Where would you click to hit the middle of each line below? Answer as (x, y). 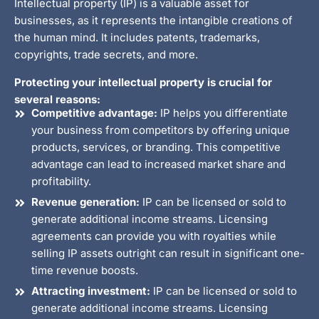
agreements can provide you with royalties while (154, 236)
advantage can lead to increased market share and (158, 164)
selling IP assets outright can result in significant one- (168, 253)
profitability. (61, 181)
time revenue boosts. (85, 270)
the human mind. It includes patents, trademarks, (137, 37)
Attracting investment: (91, 291)
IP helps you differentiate (223, 113)
